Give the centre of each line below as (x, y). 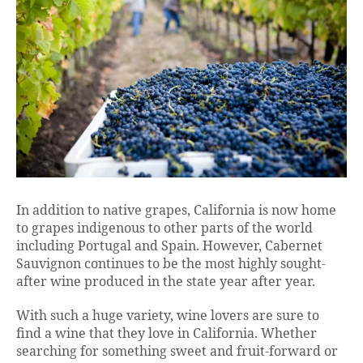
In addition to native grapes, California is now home (176, 211)
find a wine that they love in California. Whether (167, 334)
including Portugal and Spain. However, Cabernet (169, 246)
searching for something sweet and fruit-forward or (177, 352)
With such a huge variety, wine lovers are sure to (168, 316)
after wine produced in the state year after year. (166, 282)
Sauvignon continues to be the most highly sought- (171, 264)
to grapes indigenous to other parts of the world (164, 228)
